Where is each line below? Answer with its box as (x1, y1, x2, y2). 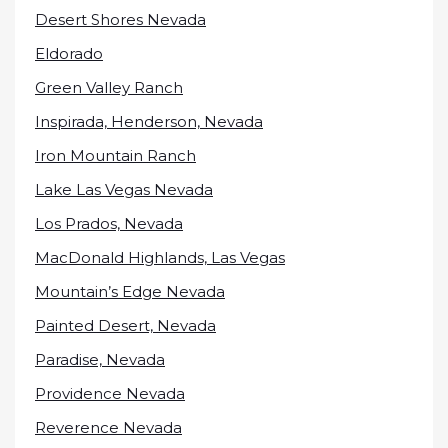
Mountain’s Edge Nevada (35, 282, 225, 301)
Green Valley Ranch (35, 78, 183, 97)
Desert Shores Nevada (35, 10, 206, 29)
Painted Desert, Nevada (35, 316, 216, 335)
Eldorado (35, 44, 103, 63)
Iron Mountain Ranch (35, 146, 196, 165)
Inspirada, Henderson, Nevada (35, 112, 263, 131)
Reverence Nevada (35, 418, 182, 437)
